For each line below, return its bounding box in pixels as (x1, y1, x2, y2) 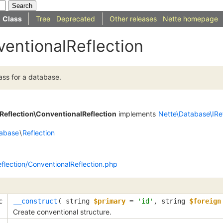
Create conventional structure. (13, 207, 111, 216)
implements (116, 110, 158, 118)
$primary (94, 197, 125, 205)
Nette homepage (163, 14, 218, 23)
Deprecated (56, 14, 95, 23)
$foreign (189, 197, 221, 205)
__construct (13, 197, 57, 205)
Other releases (110, 14, 157, 23)
